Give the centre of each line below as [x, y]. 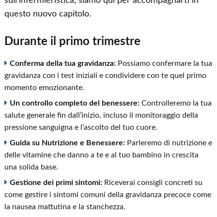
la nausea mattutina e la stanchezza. [65, 207]
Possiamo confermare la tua [164, 64]
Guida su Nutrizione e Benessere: [67, 143]
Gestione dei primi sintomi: [56, 183]
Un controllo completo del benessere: [74, 103]
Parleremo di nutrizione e [168, 143]
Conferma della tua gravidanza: [62, 64]
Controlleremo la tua [175, 103]
